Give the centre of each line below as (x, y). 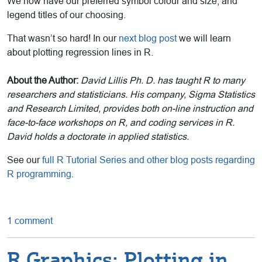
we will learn (204, 39)
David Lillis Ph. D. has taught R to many (163, 81)
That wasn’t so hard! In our (63, 39)
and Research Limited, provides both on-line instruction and (130, 109)
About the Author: (43, 81)
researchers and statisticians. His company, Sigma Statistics (131, 95)
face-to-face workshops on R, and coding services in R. (121, 123)
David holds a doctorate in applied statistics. (98, 137)
